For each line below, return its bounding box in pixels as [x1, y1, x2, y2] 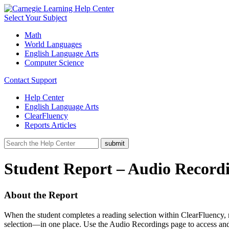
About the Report [4, 189, 78, 200]
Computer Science [25, 58, 84, 67]
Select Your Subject [4, 13, 67, 22]
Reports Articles [25, 121, 76, 129]
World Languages [25, 40, 82, 49]
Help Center [25, 93, 64, 102]
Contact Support [4, 76, 57, 84]
